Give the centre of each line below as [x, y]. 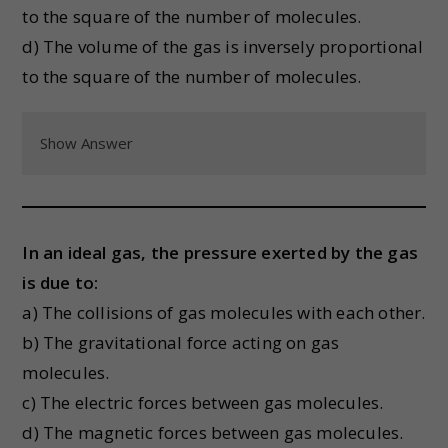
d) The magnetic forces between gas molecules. [213, 432]
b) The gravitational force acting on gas [181, 342]
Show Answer [87, 143]
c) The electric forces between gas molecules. [203, 402]
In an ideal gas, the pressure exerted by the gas [220, 252]
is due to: [60, 282]
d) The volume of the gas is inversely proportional [223, 46]
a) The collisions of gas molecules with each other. [224, 312]
